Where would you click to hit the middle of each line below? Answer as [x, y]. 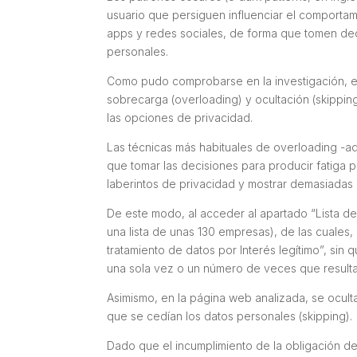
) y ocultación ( [277, 99]
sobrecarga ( [141, 99]
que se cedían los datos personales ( [205, 316]
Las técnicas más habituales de [190, 147]
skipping [324, 316]
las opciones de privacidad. [183, 117]
